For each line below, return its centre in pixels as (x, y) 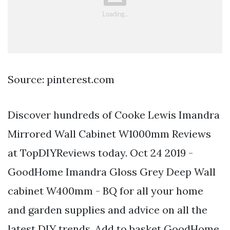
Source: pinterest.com (61, 80)
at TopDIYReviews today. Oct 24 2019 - (100, 153)
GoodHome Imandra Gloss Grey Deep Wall (112, 172)
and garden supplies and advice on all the (108, 210)
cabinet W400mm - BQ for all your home (106, 191)
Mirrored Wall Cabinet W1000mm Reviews (109, 134)
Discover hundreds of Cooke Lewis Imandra (114, 115)
